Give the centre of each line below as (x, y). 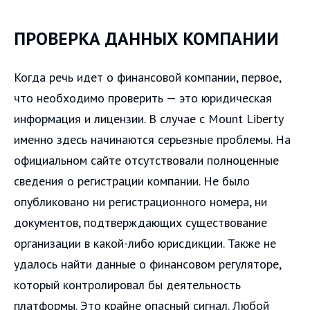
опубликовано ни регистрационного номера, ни (140, 201)
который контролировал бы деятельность (127, 284)
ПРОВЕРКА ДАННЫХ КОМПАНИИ (146, 38)
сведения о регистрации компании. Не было (132, 181)
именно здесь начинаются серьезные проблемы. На (152, 139)
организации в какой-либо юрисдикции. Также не (145, 243)
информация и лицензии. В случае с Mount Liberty (148, 118)
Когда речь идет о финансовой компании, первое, (147, 77)
